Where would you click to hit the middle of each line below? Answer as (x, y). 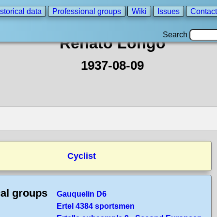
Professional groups (87, 11)
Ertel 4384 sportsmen (96, 206)
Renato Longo (112, 43)
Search (176, 35)
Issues (169, 11)
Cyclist (82, 156)
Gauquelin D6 (82, 194)
